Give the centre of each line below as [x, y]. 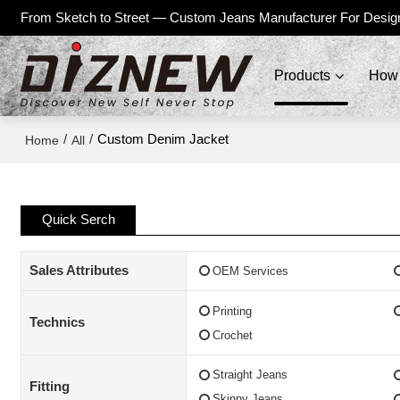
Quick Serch [78, 219]
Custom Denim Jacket [163, 139]
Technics [57, 323]
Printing [232, 311]
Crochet [232, 335]
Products [302, 75]
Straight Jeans [250, 375]
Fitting [49, 386]
